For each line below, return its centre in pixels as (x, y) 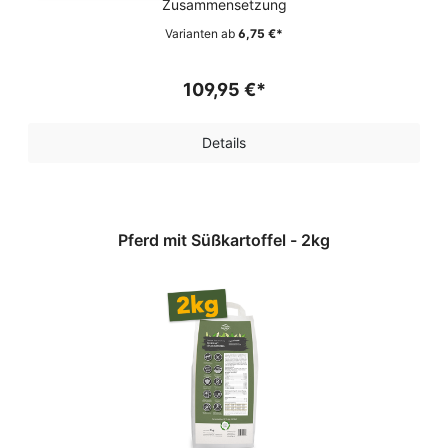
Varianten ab (200, 33)
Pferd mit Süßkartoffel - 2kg (315, 240)
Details (224, 142)
